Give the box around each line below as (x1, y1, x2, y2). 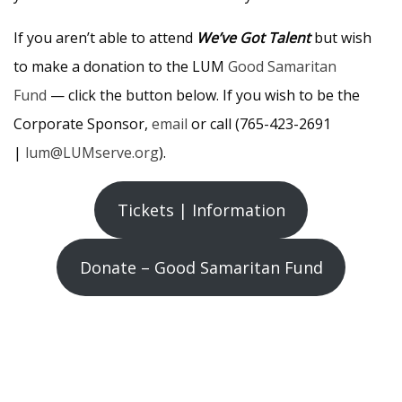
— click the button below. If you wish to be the (47, 85, 360, 106)
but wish (310, 28, 371, 48)
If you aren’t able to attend (13, 28, 197, 48)
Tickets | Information (117, 199, 285, 222)
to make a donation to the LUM (13, 57, 228, 77)
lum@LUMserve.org (25, 143, 159, 163)
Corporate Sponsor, (13, 114, 152, 135)
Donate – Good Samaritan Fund (79, 257, 323, 279)
